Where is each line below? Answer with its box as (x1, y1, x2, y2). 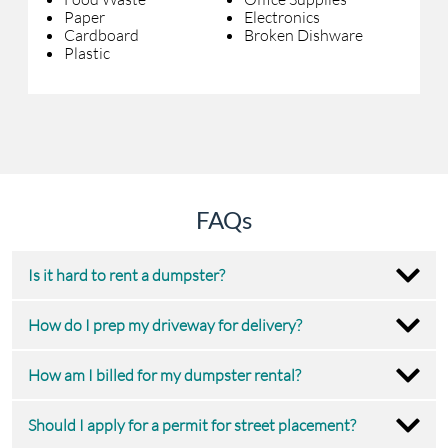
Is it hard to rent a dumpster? (28, 265, 225, 286)
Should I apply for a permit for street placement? (28, 415, 356, 436)
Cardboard (64, 25, 139, 46)
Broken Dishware (244, 25, 363, 46)
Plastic (64, 43, 110, 64)
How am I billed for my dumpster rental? (28, 365, 301, 386)
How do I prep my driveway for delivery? (28, 315, 302, 336)
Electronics (244, 7, 320, 28)
